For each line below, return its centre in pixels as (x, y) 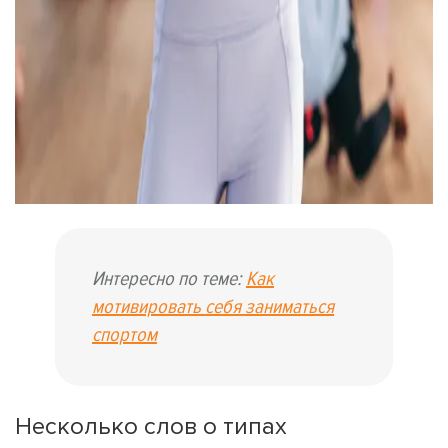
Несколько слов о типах (151, 426)
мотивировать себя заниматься (213, 307)
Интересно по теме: (169, 279)
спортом (124, 335)
